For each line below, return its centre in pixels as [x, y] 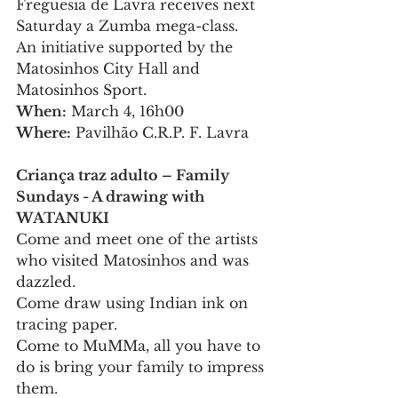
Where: [44, 133]
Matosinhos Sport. [81, 90]
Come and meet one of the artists [139, 239]
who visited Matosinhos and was [135, 261]
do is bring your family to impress [142, 367]
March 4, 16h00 [125, 111]
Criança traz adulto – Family [124, 175]
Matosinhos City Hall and [110, 69]
